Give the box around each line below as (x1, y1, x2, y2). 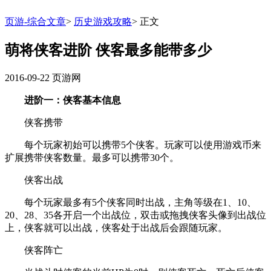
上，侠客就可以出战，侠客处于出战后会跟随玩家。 (5, 222, 227, 233)
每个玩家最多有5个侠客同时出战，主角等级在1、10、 (5, 197, 256, 207)
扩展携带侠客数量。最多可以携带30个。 (5, 152, 179, 163)
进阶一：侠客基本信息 (24, 94, 121, 105)
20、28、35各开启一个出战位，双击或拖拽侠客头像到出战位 (5, 209, 266, 220)
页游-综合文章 (5, 16, 66, 27)
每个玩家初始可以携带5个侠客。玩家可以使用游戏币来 (5, 139, 261, 150)
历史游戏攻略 (74, 16, 132, 27)
